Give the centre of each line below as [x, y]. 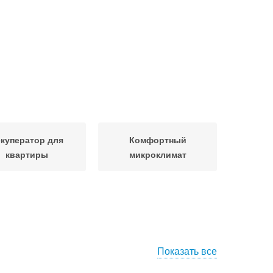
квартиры [27, 154]
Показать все [187, 251]
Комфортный [158, 140]
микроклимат [158, 154]
